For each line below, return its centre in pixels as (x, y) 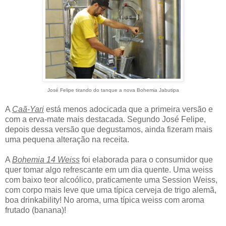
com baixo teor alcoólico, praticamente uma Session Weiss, (111, 180)
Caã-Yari (28, 109)
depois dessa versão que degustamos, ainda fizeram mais (109, 130)
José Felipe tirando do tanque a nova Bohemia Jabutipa (113, 90)
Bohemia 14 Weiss (46, 160)
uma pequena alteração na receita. (67, 140)
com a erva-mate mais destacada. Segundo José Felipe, (105, 120)
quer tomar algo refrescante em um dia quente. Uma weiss (109, 170)
